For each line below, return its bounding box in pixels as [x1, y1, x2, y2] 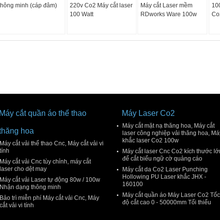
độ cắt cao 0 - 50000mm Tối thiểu [122, 199, 211, 206]
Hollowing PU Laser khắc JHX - [122, 173, 206, 180]
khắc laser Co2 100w [122, 137, 179, 144]
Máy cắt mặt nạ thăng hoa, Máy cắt [122, 122, 215, 129]
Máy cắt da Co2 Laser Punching [122, 166, 208, 173]
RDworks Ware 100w [140, 11, 197, 18]
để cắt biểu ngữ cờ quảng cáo [122, 155, 202, 162]
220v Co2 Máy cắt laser [69, 2, 133, 9]
